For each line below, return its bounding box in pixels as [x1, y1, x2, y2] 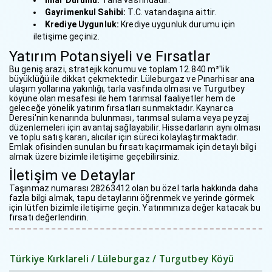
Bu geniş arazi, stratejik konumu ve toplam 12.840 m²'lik [9, 64, 229, 74]
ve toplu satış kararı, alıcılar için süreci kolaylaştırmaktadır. [9, 132, 239, 142]
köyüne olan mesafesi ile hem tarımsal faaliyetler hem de [9, 93, 236, 103]
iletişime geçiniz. [33, 31, 100, 41]
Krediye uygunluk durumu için [119, 19, 236, 29]
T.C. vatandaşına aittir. [126, 7, 217, 17]
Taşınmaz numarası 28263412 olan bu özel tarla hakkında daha [9, 183, 259, 193]
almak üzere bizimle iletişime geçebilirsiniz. [9, 151, 180, 161]
